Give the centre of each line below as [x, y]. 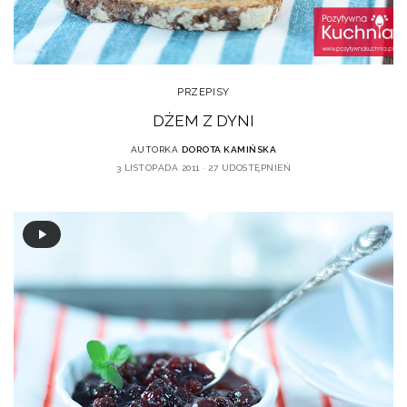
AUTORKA [154, 149]
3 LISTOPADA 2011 [158, 167]
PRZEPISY [203, 92]
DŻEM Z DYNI [203, 120]
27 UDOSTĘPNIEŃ [250, 167]
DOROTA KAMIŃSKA [229, 149]
